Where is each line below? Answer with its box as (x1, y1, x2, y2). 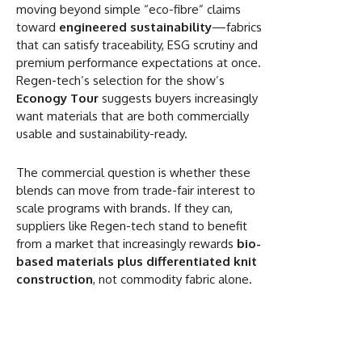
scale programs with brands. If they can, (16, 200, 233, 216)
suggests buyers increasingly (99, 90, 258, 106)
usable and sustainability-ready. (16, 125, 187, 141)
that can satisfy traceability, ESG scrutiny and (16, 36, 258, 53)
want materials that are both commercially (16, 107, 249, 124)
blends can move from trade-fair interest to (16, 182, 255, 198)
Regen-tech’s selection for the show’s (16, 72, 225, 88)
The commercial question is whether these (16, 164, 250, 180)
